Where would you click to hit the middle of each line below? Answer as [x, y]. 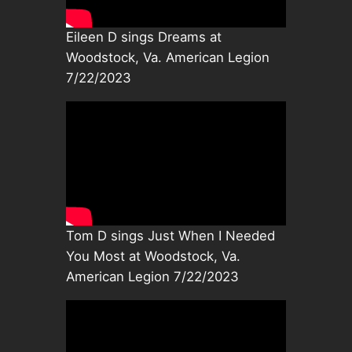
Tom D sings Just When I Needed [170, 235]
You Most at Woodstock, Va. [153, 256]
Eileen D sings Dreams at [143, 37]
